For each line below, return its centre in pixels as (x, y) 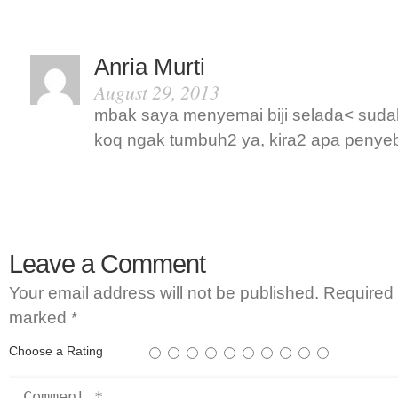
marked (40, 318)
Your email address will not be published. (164, 293)
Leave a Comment (107, 264)
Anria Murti (150, 67)
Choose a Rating (56, 351)
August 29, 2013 (157, 92)
